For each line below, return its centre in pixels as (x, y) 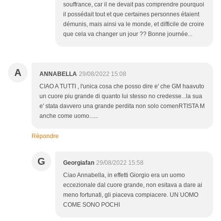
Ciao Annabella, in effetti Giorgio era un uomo (124, 175)
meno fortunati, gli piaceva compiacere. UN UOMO (131, 195)
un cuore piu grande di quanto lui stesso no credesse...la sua (121, 96)
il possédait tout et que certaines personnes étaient (131, 15)
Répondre (45, 136)
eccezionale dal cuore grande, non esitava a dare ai (133, 185)
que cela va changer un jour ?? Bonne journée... (128, 34)
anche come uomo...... (69, 116)
